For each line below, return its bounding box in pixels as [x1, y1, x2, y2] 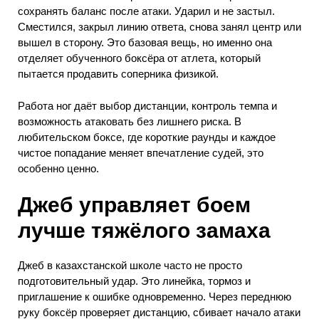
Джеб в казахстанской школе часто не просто [18, 259, 242, 272]
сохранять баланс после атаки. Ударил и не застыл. [18, 5, 275, 18]
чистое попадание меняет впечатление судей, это [18, 146, 263, 159]
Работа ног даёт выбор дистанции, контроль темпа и [18, 99, 277, 112]
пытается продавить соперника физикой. [18, 68, 219, 80]
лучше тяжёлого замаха [18, 219, 271, 243]
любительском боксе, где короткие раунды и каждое [18, 130, 276, 143]
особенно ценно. [18, 162, 99, 174]
